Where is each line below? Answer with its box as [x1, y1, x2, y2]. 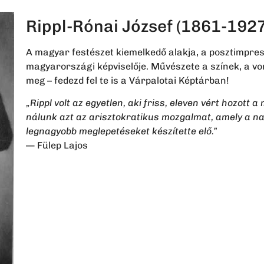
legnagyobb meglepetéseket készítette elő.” [25, 126, 217, 137]
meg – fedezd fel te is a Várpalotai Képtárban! [25, 74, 229, 86]
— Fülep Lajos [25, 140, 88, 151]
